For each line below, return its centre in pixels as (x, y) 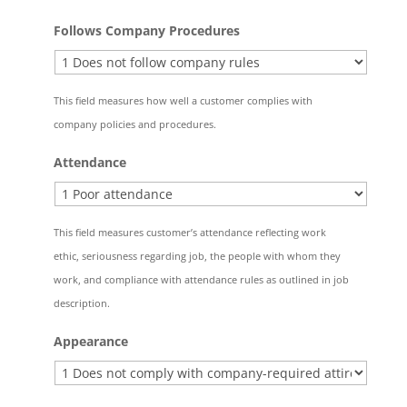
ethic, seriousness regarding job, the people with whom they (197, 256)
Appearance (90, 341)
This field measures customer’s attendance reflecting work (189, 232)
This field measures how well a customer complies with (183, 100)
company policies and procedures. (134, 124)
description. (81, 303)
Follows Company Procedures (146, 30)
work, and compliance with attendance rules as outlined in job (201, 279)
